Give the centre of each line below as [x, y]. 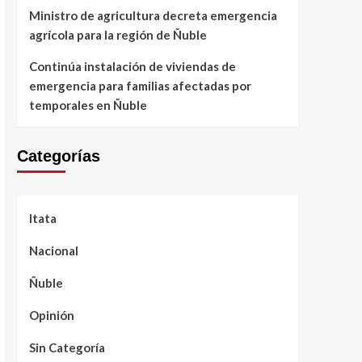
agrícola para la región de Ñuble [118, 35]
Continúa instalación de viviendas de [132, 66]
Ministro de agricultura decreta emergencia [153, 15]
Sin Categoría [67, 347]
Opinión [51, 315]
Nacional [53, 250]
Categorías [58, 156]
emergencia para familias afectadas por [140, 86]
